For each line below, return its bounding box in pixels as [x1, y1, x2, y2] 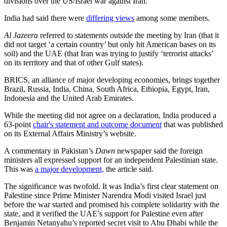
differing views [86, 13, 134, 22]
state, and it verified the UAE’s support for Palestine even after [4, 209, 203, 218]
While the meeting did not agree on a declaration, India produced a [4, 110, 216, 120]
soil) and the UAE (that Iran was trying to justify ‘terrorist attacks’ [4, 49, 213, 58]
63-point [4, 120, 33, 129]
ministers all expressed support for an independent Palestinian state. [4, 155, 218, 164]
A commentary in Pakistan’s [4, 146, 95, 155]
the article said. [104, 164, 154, 173]
